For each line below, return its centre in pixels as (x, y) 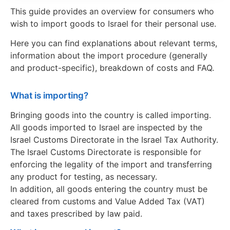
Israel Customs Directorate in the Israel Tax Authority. (114, 140)
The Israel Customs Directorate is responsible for (106, 152)
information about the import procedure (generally (109, 56)
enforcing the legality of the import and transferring (111, 165)
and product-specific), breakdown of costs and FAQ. (112, 68)
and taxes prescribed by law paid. (76, 214)
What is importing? (49, 96)
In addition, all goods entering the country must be (109, 189)
